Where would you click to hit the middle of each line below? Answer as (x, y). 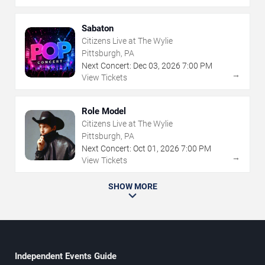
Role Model (104, 111)
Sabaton (98, 28)
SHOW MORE (132, 186)
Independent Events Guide (66, 256)
